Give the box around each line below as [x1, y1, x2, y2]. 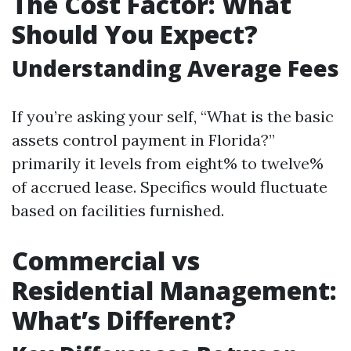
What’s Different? [12, 303, 236, 337]
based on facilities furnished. [12, 201, 224, 220]
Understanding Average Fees [12, 53, 339, 83]
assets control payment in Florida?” [12, 130, 275, 150]
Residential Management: [12, 273, 337, 307]
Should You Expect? [12, 17, 258, 51]
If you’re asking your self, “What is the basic [12, 107, 334, 126]
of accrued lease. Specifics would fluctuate [12, 177, 327, 197]
